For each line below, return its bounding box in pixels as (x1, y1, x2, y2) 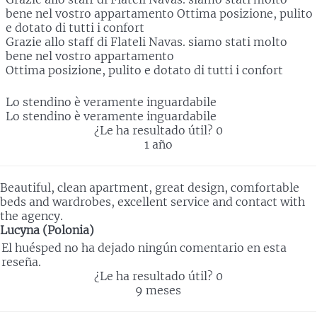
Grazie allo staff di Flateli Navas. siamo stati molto (6, 35, 287, 50)
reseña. (1, 255, 41, 270)
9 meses (135, 283, 181, 298)
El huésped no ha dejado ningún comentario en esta (1, 241, 287, 255)
